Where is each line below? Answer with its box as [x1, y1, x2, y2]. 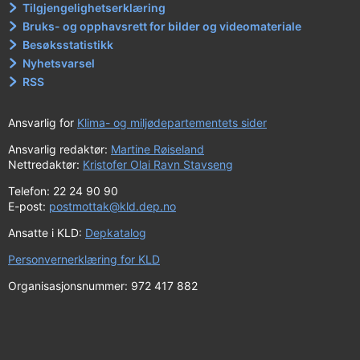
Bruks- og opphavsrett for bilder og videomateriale [22, 19, 302, 33]
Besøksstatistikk [22, 38, 114, 51]
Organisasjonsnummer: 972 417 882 [8, 279, 198, 292]
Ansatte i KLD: [8, 226, 85, 239]
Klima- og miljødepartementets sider [77, 116, 267, 129]
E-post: [8, 199, 49, 213]
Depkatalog [85, 226, 146, 239]
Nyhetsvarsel [22, 56, 96, 70]
